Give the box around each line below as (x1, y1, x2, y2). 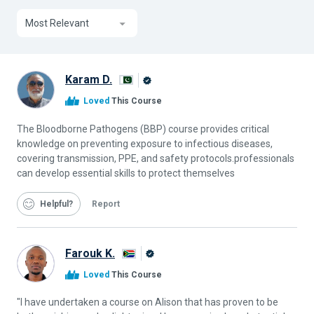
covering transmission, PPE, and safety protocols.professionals (17, 152, 294, 164)
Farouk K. (65, 246, 115, 260)
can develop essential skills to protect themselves (17, 167, 235, 179)
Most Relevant (25, 18, 89, 29)
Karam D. (65, 73, 112, 87)
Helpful (40, 198, 69, 209)
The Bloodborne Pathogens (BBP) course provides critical (17, 123, 269, 135)
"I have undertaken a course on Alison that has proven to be (17, 296, 278, 308)
